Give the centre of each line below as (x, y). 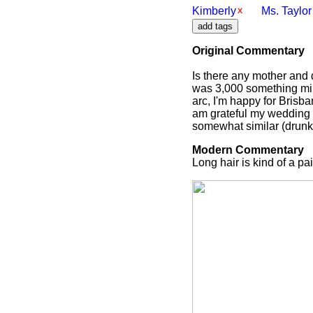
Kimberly (214, 11)
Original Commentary (248, 51)
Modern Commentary (248, 150)
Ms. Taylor (286, 11)
